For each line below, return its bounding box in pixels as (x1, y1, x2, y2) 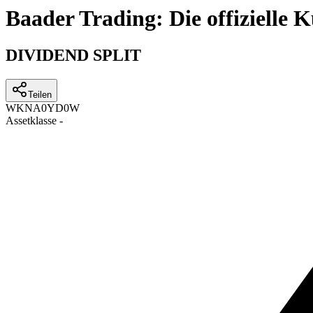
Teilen (28, 89, 52, 101)
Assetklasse (6, 115, 57, 127)
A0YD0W (33, 102, 80, 115)
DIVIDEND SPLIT (6, 46, 141, 65)
